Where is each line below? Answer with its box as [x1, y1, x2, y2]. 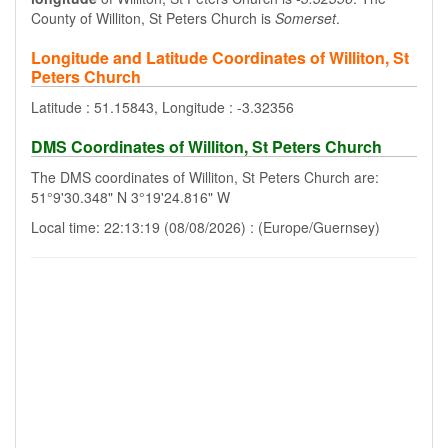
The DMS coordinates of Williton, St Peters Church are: [31, 167, 379, 187]
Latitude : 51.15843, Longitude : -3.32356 [31, 97, 294, 117]
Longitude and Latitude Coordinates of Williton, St [31, 46, 409, 69]
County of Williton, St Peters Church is [31, 8, 275, 28]
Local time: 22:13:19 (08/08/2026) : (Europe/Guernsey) [31, 217, 380, 237]
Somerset [275, 8, 336, 28]
